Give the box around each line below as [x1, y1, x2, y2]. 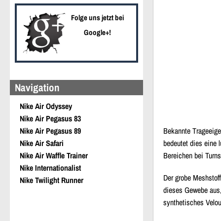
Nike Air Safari [20, 137, 64, 148]
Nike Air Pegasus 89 [20, 125, 81, 136]
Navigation [15, 80, 60, 95]
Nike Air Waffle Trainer [20, 149, 88, 161]
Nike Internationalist [20, 162, 81, 173]
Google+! [83, 27, 111, 37]
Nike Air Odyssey [20, 100, 72, 111]
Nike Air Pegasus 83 [20, 112, 81, 124]
